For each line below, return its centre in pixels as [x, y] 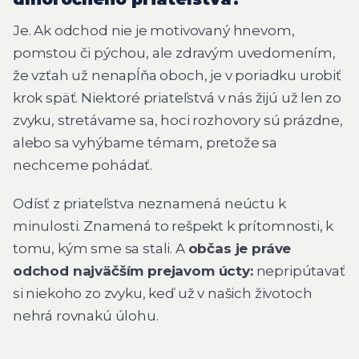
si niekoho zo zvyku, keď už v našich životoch [163, 293]
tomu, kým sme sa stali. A [101, 248]
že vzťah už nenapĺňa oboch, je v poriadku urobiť [177, 76]
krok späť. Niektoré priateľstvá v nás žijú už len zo [177, 98]
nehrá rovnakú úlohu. [86, 315]
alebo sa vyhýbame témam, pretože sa [145, 143]
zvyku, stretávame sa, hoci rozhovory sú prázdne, [178, 121]
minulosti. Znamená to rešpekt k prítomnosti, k [173, 226]
